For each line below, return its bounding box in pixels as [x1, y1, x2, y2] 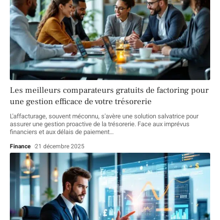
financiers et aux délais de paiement [10, 127, 110, 137]
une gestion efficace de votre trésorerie [10, 96, 152, 108]
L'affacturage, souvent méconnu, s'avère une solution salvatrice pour [10, 111, 198, 121]
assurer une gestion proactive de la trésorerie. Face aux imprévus [10, 119, 190, 129]
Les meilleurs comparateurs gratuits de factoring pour [10, 85, 209, 96]
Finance [10, 142, 31, 151]
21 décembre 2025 [35, 142, 85, 151]
